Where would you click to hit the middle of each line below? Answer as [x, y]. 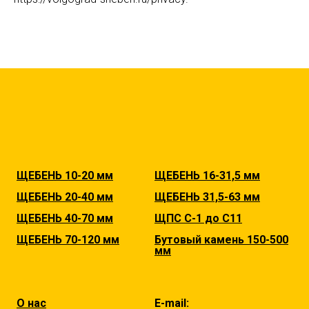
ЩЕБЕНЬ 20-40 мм [65, 197]
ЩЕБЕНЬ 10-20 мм [65, 176]
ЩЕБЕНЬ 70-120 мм [68, 240]
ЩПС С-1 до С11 [198, 218]
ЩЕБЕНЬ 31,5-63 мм [207, 197]
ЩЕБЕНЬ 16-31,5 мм [207, 176]
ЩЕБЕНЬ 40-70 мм [65, 218]
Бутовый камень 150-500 [221, 240]
